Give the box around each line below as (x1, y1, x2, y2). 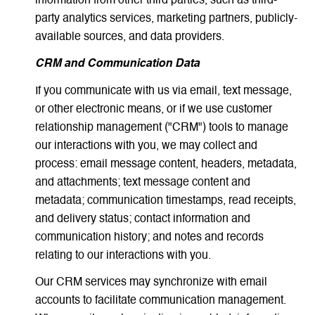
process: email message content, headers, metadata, (34, 158, 297, 170)
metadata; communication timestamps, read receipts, (34, 195, 296, 207)
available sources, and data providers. (34, 31, 224, 43)
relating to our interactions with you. (34, 250, 211, 262)
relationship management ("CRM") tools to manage (34, 122, 288, 134)
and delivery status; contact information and (34, 213, 250, 225)
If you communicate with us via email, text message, (34, 85, 292, 97)
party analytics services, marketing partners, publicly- (34, 13, 297, 25)
